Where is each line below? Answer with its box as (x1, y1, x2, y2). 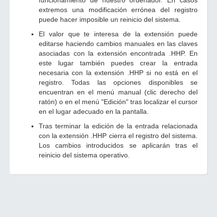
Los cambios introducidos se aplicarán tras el (39, 141, 198, 149)
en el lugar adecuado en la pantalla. (39, 108, 149, 115)
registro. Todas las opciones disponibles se (39, 78, 198, 86)
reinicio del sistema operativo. (39, 151, 130, 159)
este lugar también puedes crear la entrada (39, 59, 198, 67)
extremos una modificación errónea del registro (39, 6, 198, 14)
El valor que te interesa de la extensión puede (39, 30, 198, 38)
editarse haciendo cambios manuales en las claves (39, 40, 198, 47)
